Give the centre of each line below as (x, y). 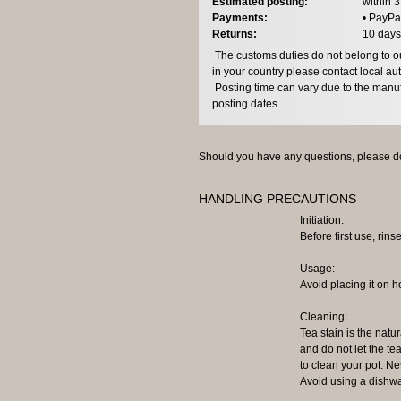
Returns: (235, 34)
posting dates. (246, 103)
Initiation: (321, 220)
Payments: (240, 17)
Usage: (317, 268)
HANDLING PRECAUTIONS (277, 198)
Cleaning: (323, 316)
